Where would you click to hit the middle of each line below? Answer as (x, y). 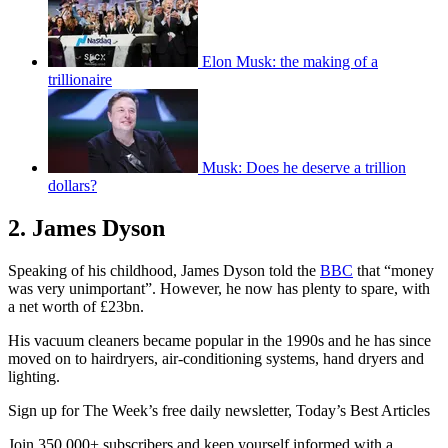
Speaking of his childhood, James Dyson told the (164, 271)
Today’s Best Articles (363, 411)
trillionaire (80, 80)
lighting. (34, 377)
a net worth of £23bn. (76, 307)
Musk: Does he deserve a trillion (304, 168)
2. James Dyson (86, 228)
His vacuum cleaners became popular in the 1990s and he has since (219, 341)
